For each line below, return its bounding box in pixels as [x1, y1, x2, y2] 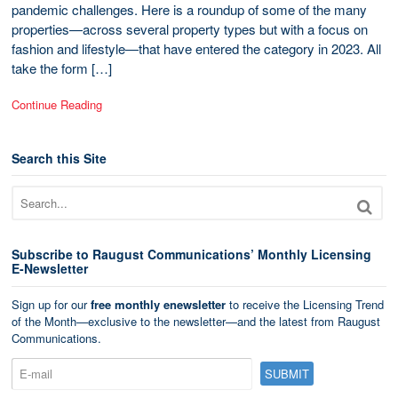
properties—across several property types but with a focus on [12, 19, 368, 38]
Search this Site [12, 149, 107, 168]
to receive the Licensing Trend [226, 295, 384, 313]
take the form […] [12, 58, 112, 77]
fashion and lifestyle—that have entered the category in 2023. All [12, 38, 381, 58]
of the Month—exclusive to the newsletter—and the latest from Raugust [12, 312, 380, 330]
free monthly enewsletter [91, 295, 226, 313]
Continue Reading [12, 96, 102, 114]
